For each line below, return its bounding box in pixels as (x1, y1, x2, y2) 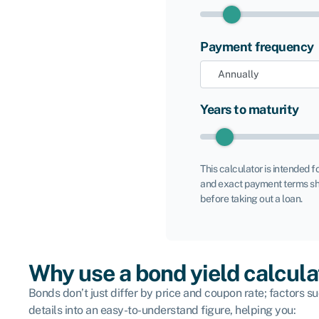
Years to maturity (200, 102, 299, 117)
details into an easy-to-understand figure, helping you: (28, 303, 296, 318)
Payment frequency (200, 39, 314, 55)
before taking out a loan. (200, 193, 303, 205)
